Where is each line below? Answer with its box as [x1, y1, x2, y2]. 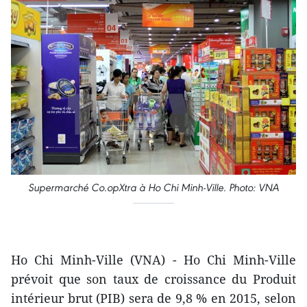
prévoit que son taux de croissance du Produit [11, 271, 296, 288]
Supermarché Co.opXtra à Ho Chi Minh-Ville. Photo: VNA [28, 181, 279, 195]
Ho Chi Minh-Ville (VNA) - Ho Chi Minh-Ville [11, 251, 296, 269]
